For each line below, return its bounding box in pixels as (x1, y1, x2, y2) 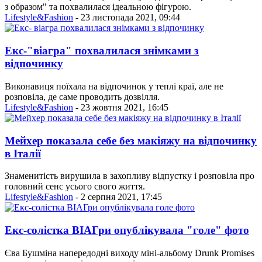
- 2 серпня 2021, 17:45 (73, 192, 162, 202)
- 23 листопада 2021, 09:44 (73, 12, 180, 23)
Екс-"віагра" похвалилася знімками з (5, 44, 199, 57)
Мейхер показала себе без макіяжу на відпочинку (5, 134, 257, 147)
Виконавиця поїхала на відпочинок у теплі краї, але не (5, 81, 223, 91)
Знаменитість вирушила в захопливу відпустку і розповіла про (5, 171, 254, 181)
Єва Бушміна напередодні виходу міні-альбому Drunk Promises (5, 247, 254, 258)
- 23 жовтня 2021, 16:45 (73, 102, 168, 112)
